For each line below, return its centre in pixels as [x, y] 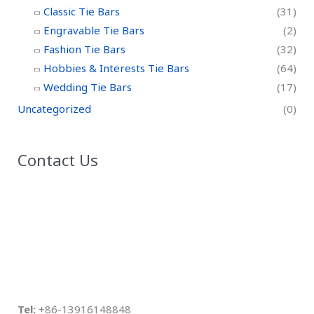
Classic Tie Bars [82, 12]
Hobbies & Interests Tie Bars [116, 68]
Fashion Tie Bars [84, 49]
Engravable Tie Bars [94, 30]
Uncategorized [54, 109]
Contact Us [58, 161]
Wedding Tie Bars [88, 87]
